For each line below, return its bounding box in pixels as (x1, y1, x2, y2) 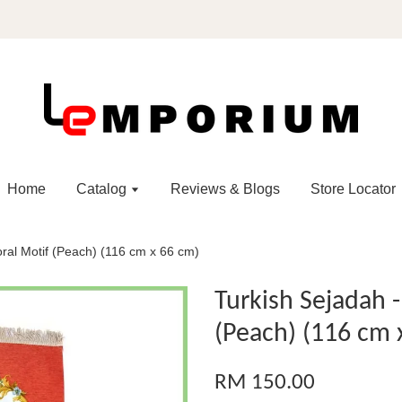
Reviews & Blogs (170, 181, 280, 197)
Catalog (75, 181, 130, 197)
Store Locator (310, 181, 396, 197)
